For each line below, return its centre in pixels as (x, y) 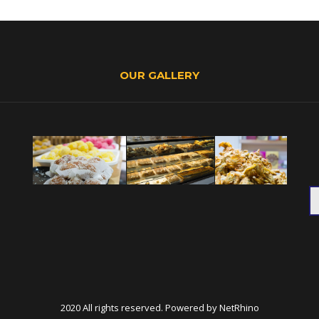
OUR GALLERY (159, 75)
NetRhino (239, 307)
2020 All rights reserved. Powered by (140, 307)
